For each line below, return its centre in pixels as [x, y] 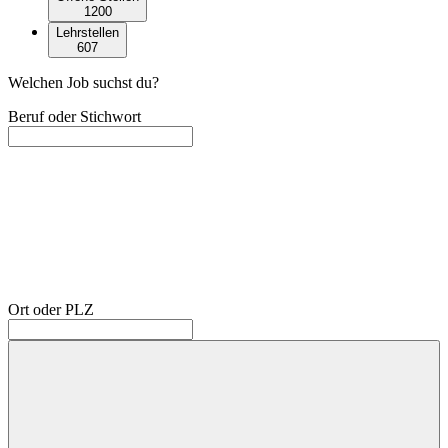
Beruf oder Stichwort [74, 116]
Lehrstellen [87, 32]
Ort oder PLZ [51, 309]
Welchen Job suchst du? [83, 82]
